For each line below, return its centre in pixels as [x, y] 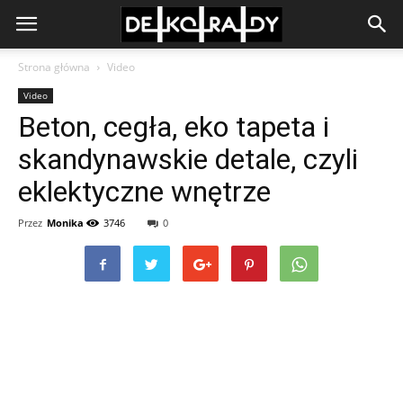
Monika [65, 223]
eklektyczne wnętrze [144, 192]
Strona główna [54, 67]
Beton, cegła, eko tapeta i [174, 127]
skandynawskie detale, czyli [188, 159]
